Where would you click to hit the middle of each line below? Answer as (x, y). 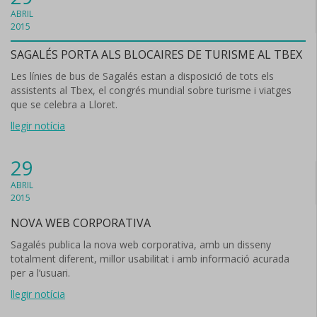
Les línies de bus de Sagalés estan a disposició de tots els (142, 76)
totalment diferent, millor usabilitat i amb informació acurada (150, 259)
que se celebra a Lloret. (64, 104)
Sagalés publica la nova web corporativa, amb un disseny (141, 244)
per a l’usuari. (40, 273)
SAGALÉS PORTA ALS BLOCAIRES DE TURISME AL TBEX (156, 54)
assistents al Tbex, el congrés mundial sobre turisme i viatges (151, 90)
